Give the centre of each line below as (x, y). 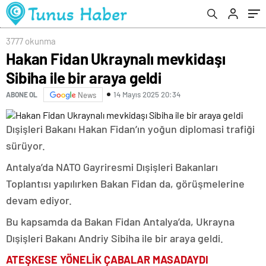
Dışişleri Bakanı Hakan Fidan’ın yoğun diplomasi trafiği (130, 129)
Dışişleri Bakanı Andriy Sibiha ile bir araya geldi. (115, 238)
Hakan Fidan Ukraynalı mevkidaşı (116, 58)
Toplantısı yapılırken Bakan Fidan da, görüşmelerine (125, 183)
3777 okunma (31, 41)
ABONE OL (22, 95)
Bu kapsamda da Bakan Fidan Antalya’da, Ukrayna (120, 221)
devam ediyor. (39, 200)
